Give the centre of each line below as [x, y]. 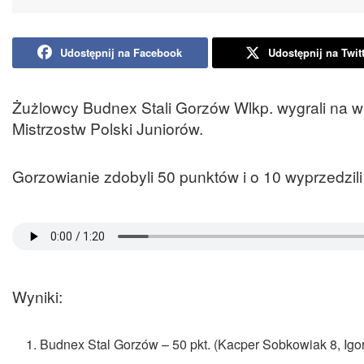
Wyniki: [37, 296]
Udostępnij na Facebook [121, 52]
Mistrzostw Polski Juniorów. [108, 128]
